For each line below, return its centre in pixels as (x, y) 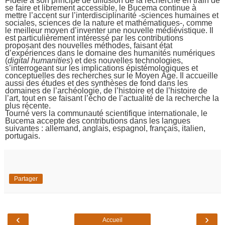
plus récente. (28, 106)
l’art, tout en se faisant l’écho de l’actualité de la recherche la (112, 98)
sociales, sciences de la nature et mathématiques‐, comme (109, 23)
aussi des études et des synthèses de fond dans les (96, 83)
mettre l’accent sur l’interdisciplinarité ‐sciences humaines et (112, 16)
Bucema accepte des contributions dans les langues (98, 121)
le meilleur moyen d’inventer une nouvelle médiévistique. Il (109, 31)
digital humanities (39, 61)
